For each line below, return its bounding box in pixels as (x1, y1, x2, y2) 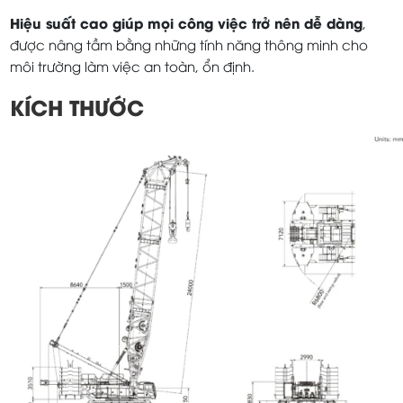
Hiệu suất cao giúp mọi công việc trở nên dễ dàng (10, 13, 363, 33)
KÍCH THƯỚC (10, 91, 145, 122)
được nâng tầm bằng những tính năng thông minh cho (10, 35, 369, 54)
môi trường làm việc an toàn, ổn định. (10, 57, 255, 76)
